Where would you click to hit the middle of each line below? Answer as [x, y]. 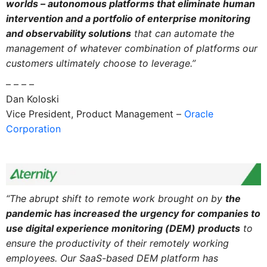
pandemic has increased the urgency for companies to [133, 213]
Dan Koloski [32, 99]
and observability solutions [68, 34]
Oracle [198, 114]
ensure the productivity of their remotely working [117, 243]
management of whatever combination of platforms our [131, 49]
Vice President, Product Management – [95, 114]
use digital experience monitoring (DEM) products [123, 228]
